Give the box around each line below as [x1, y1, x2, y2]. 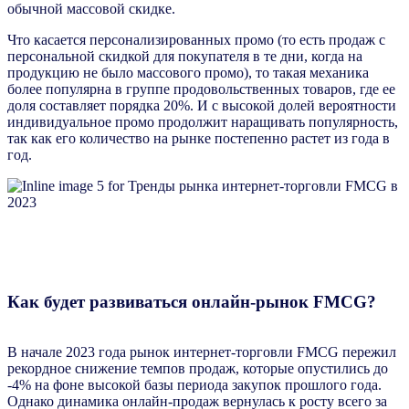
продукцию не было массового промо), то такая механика [7, 65, 369, 81]
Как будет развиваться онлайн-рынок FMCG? [7, 291, 376, 311]
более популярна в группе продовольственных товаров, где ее [7, 81, 395, 98]
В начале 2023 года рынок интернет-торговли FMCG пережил [7, 343, 396, 360]
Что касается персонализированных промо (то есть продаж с [7, 32, 385, 48]
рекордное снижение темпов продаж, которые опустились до [7, 360, 388, 376]
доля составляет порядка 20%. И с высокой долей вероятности [7, 98, 396, 114]
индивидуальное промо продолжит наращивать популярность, [7, 114, 398, 131]
